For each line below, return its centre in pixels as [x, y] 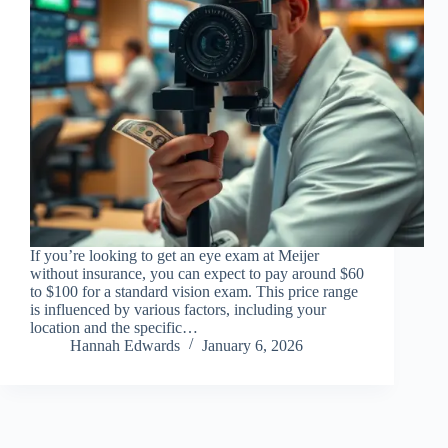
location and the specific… [114, 328]
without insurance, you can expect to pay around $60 [197, 274]
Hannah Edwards [125, 346]
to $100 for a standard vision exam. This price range [194, 292]
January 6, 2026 [252, 346]
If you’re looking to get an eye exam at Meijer [174, 256]
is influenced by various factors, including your [178, 310]
